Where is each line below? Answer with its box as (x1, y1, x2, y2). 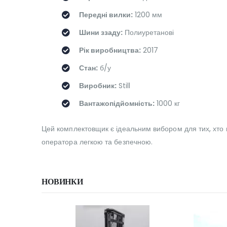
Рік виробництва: (79, 45, 141, 56)
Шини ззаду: (79, 27, 123, 38)
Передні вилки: (79, 10, 133, 20)
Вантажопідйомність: (79, 98, 155, 109)
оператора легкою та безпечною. (42, 137, 153, 147)
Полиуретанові (123, 27, 174, 38)
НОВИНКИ (42, 176, 83, 188)
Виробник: (79, 81, 117, 91)
